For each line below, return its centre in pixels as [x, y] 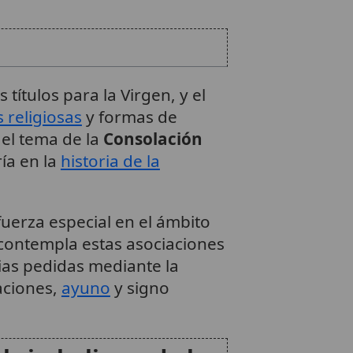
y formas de [129, 116]
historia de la [110, 160]
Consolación [152, 138]
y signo [139, 288]
